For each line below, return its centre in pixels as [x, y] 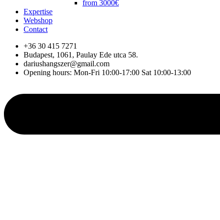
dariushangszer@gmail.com [67, 64]
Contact [36, 29]
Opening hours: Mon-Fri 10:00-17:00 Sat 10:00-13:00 [107, 72]
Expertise [38, 12]
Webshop [38, 20]
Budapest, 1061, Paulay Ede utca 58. [81, 55]
